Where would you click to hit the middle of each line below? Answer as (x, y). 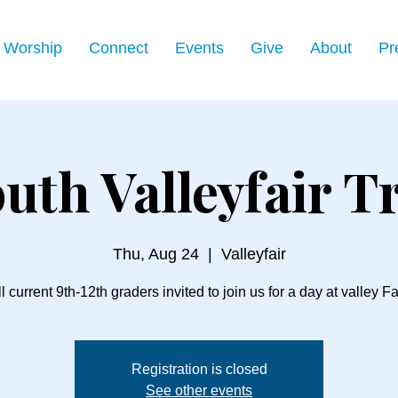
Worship (33, 48)
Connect (119, 48)
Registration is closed (199, 369)
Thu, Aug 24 (155, 254)
